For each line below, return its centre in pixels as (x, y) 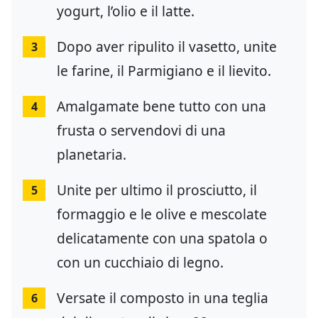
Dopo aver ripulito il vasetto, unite (167, 46)
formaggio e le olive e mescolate (162, 214)
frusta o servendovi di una (141, 130)
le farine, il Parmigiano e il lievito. (164, 71)
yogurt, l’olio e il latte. (126, 11)
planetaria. (92, 154)
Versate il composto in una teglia (163, 298)
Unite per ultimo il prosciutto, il (157, 190)
